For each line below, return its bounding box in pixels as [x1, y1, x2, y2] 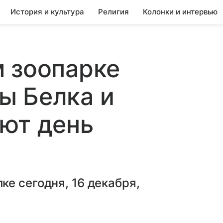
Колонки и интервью [143, 7, 218, 16]
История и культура [10, 7, 84, 16]
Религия [98, 7, 129, 16]
